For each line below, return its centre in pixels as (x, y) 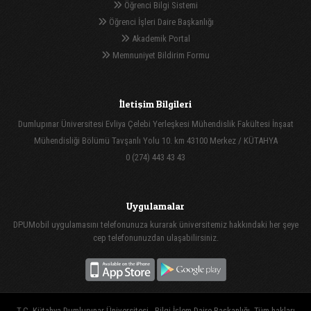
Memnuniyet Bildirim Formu (160, 55)
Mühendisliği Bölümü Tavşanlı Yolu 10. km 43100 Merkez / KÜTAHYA (155, 140)
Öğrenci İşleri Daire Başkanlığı (160, 22)
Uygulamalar (155, 205)
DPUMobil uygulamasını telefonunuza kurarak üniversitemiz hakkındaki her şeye (155, 224)
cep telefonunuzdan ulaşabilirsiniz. (155, 237)
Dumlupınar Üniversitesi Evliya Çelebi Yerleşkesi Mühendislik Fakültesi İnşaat (155, 124)
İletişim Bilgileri (155, 103)
